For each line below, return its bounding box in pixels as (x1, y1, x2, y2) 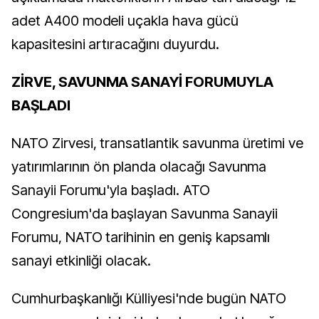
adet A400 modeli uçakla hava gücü (11, 12, 239, 29)
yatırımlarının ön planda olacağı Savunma (11, 158, 267, 175)
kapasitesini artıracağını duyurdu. (11, 36, 219, 53)
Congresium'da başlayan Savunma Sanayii (11, 205, 278, 222)
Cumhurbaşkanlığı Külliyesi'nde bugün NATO (11, 290, 287, 307)
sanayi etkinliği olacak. (11, 252, 152, 269)
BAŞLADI (11, 97, 70, 114)
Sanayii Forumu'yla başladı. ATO (11, 182, 210, 199)
